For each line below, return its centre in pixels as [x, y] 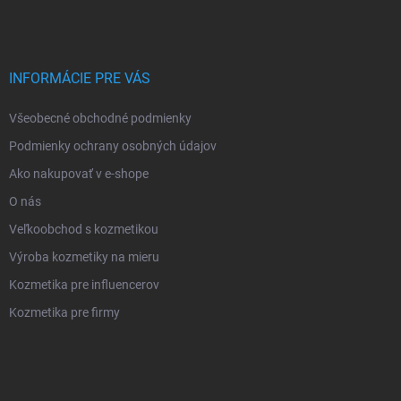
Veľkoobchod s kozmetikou [84, 230]
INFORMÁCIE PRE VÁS [80, 79]
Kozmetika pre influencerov [84, 285]
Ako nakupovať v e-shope [79, 174]
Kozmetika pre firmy [64, 313]
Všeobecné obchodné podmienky [100, 119]
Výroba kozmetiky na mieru [84, 257]
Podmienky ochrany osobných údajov [113, 146]
